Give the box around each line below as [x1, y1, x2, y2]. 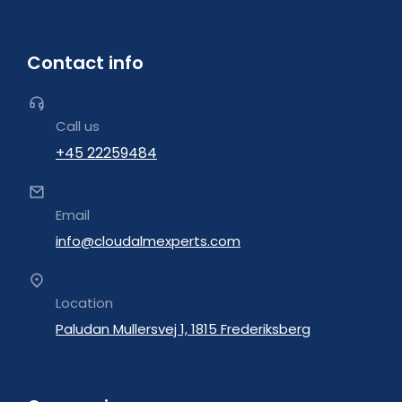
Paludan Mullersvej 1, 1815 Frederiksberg [56, 319, 310, 338]
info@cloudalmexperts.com [56, 232, 240, 250]
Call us [56, 117, 100, 135]
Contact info [27, 50, 144, 75]
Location [56, 293, 113, 312]
